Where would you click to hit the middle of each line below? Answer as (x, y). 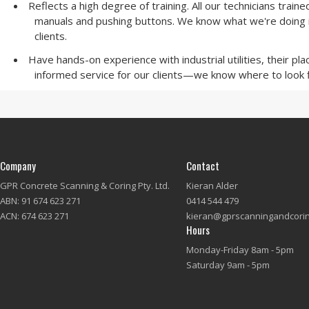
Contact (203, 166)
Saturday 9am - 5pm (228, 265)
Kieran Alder (212, 186)
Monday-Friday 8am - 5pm (240, 250)
